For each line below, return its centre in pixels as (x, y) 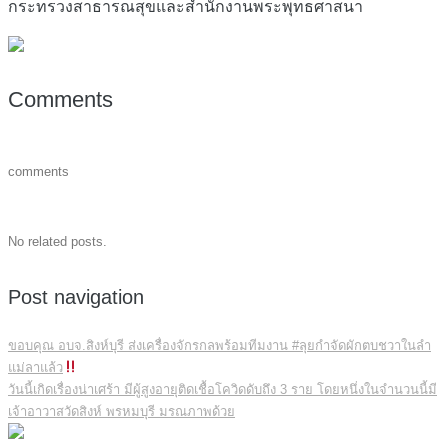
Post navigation (76, 297)
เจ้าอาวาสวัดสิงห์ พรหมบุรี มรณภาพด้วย (121, 412)
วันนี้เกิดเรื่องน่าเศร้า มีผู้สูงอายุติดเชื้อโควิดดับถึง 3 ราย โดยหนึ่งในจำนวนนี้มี (222, 390)
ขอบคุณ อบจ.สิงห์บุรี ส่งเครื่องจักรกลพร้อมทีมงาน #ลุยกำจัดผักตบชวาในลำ (219, 346)
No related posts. (57, 242)
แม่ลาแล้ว (35, 368)
